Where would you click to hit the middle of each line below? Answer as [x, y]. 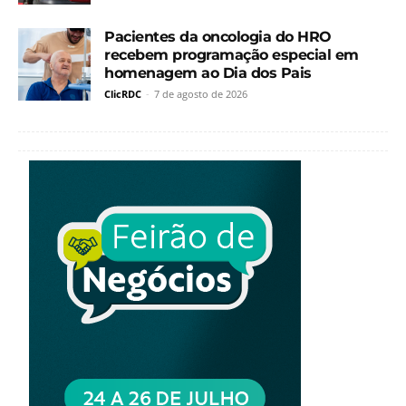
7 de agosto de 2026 [201, 93]
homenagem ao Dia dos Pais [208, 72]
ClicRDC [123, 93]
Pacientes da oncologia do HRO [218, 36]
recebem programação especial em [232, 54]
